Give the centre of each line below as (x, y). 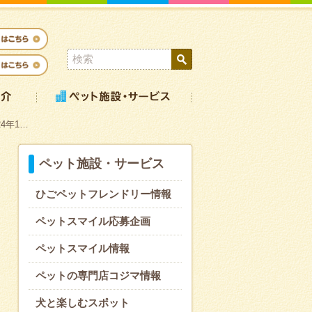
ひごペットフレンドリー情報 (103, 194)
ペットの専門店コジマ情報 (98, 275)
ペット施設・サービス (102, 164)
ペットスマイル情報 (83, 248)
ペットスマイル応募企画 (93, 221)
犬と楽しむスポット (83, 303)
